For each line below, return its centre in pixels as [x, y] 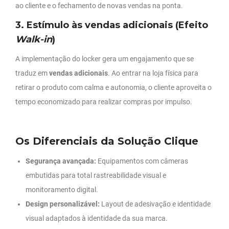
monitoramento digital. [62, 190]
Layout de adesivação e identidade [155, 204]
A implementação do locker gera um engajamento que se [105, 59]
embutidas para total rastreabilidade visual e [96, 176]
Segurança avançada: [61, 161]
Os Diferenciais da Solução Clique [107, 141]
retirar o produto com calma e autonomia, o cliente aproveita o [113, 88]
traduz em [32, 73]
